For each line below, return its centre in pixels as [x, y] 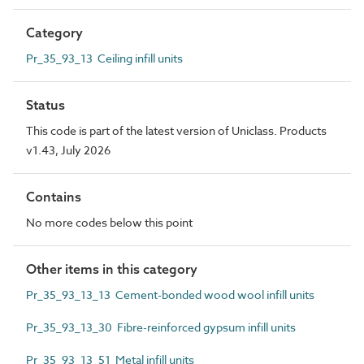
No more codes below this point [109, 222]
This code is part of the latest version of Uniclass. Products [176, 130]
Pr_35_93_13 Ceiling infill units [104, 58]
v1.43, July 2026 [68, 149]
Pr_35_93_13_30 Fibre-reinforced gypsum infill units [161, 327]
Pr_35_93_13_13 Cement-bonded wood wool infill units [170, 294]
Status [45, 104]
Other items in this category [112, 269]
